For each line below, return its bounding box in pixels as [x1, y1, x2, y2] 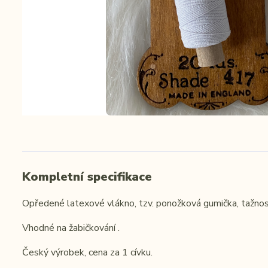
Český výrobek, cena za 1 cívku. [22, 246, 153, 260]
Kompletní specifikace [22, 169, 152, 185]
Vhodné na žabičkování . [22, 221, 120, 235]
